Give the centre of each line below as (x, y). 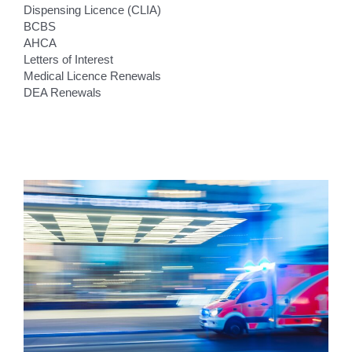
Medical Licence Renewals (92, 77)
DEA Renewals (62, 93)
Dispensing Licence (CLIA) (92, 11)
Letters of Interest (68, 60)
